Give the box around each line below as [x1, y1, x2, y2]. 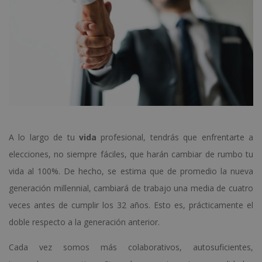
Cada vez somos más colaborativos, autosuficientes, [9, 241, 253, 253]
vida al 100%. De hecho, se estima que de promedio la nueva [9, 165, 253, 177]
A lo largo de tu [9, 131, 79, 143]
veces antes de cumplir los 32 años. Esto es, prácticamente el [9, 199, 253, 211]
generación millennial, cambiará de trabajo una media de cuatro [9, 182, 253, 194]
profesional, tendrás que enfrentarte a [96, 131, 253, 143]
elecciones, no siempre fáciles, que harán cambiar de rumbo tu [9, 148, 253, 160]
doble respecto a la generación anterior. [9, 216, 160, 227]
